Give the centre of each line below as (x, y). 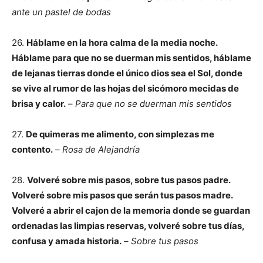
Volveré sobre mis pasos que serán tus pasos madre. (122, 195)
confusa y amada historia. (67, 241)
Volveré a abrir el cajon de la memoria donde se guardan (131, 210)
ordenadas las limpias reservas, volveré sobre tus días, (128, 226)
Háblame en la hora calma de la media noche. (122, 43)
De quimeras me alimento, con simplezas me (120, 134)
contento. (32, 149)
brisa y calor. (39, 104)
